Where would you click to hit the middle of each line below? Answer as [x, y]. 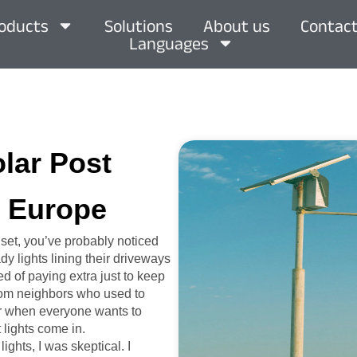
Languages [169, 43]
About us [236, 25]
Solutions [138, 25]
